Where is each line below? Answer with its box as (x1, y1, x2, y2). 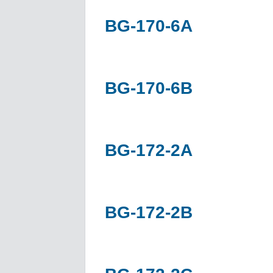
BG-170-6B (105, 78, 193, 97)
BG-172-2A (105, 140, 193, 160)
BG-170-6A (105, 16, 193, 35)
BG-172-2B (105, 202, 193, 222)
